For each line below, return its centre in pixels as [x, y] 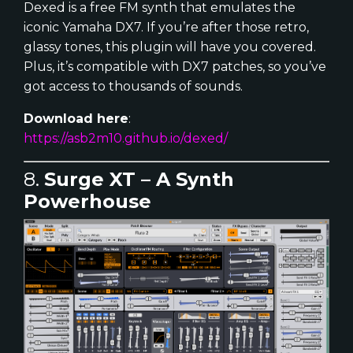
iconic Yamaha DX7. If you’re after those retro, [166, 28]
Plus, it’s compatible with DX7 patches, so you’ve [175, 67]
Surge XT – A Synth [139, 180]
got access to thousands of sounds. [133, 87]
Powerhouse [87, 202]
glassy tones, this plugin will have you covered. [170, 47]
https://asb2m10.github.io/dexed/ [126, 139]
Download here [76, 119]
